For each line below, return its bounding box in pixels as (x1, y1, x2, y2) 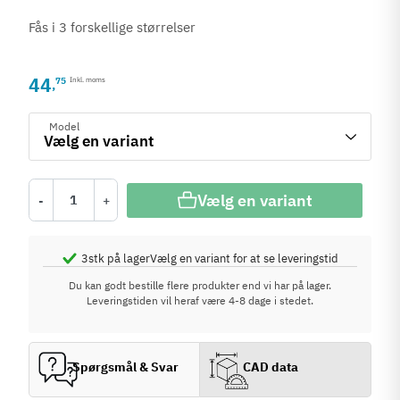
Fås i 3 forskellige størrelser (29, 19, 196, 36)
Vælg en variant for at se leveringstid (149, 250, 338, 266)
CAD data (243, 358, 299, 375)
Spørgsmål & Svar (72, 358, 179, 375)
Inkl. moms (70, 74, 106, 84)
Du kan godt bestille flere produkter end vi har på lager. (69, 279, 331, 292)
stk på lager (87, 250, 150, 266)
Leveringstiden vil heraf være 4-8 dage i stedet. (87, 294, 313, 307)
